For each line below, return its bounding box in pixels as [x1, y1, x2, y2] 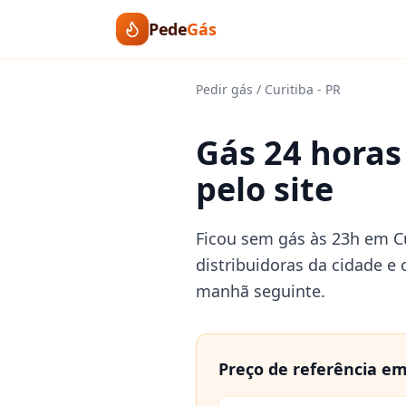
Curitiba [265, 81, 314, 98]
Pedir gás [196, 81, 253, 98]
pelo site [196, 167, 333, 211]
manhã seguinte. [196, 280, 325, 302]
